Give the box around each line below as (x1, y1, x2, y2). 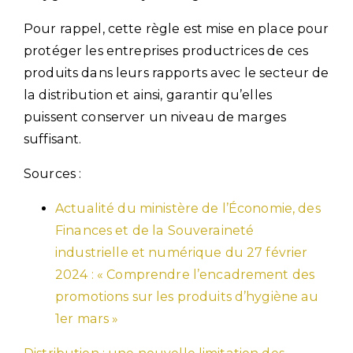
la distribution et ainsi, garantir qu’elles (24, 87, 273, 102)
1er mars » (55, 310, 119, 326)
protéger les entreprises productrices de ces (24, 43, 309, 58)
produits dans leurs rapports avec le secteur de (24, 65, 329, 80)
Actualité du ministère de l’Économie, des (55, 200, 321, 216)
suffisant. (24, 131, 82, 147)
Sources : (24, 165, 82, 181)
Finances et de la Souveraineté (55, 222, 255, 238)
